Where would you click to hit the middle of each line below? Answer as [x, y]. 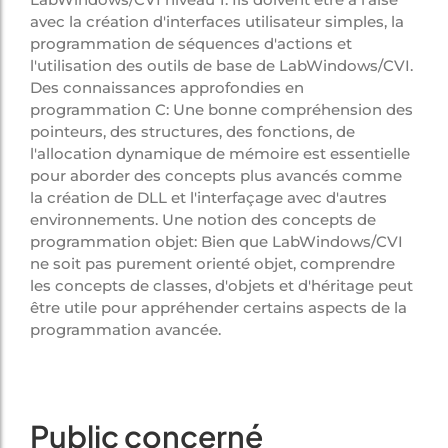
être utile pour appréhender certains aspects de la [218, 307]
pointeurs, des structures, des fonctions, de [192, 131]
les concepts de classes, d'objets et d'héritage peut [221, 285]
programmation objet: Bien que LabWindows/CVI [216, 241]
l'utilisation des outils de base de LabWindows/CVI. [221, 65]
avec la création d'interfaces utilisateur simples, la [217, 21]
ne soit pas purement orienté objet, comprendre [212, 263]
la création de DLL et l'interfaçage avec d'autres [208, 197]
